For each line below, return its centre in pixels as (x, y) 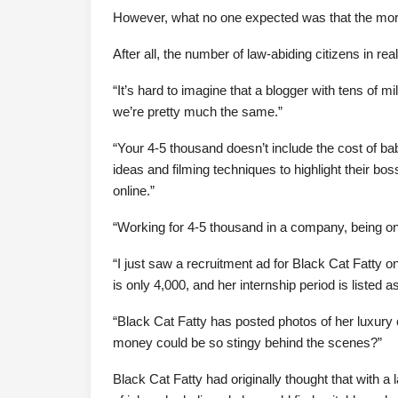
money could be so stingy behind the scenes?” (247, 343)
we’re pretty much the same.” (198, 112)
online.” (134, 191)
